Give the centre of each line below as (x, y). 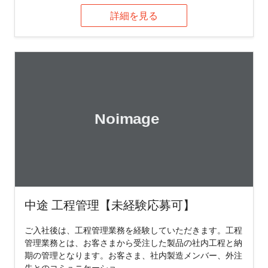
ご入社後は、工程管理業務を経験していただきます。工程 (133, 230)
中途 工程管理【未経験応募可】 (110, 205)
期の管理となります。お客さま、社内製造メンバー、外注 (133, 255)
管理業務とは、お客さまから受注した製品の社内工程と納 (133, 242)
